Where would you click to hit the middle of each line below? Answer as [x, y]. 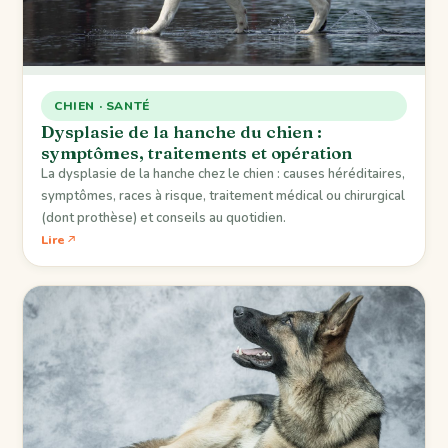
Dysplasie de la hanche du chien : [181, 131]
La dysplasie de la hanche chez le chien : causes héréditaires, [223, 173]
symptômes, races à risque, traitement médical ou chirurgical [223, 195]
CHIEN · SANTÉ [102, 105]
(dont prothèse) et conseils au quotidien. [163, 217]
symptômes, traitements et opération [196, 152]
